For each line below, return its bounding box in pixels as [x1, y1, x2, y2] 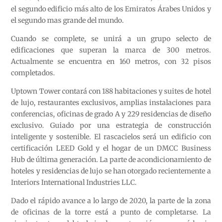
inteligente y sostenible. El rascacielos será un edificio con [11, 132, 211, 142]
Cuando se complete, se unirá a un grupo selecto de [11, 34, 211, 44]
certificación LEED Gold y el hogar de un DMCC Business [11, 144, 211, 153]
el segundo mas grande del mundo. [11, 16, 124, 25]
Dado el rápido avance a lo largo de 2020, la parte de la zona [11, 196, 211, 206]
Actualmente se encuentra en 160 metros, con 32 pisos [11, 57, 211, 66]
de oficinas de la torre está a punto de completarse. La [11, 208, 211, 217]
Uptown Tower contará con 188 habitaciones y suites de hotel [11, 87, 211, 96]
